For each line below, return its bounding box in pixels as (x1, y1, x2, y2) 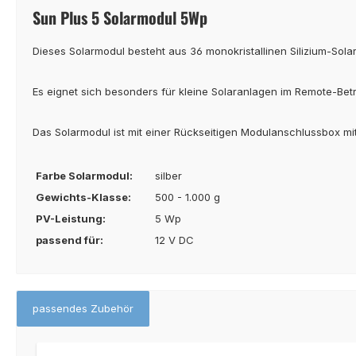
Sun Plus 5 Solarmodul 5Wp (33, 5, 207, 29)
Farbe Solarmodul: (36, 168, 133, 182)
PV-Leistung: (36, 211, 106, 225)
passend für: (36, 233, 103, 246)
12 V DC (155, 233, 194, 246)
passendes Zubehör (33, 301, 133, 315)
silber (155, 168, 182, 182)
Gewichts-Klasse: (36, 190, 131, 203)
